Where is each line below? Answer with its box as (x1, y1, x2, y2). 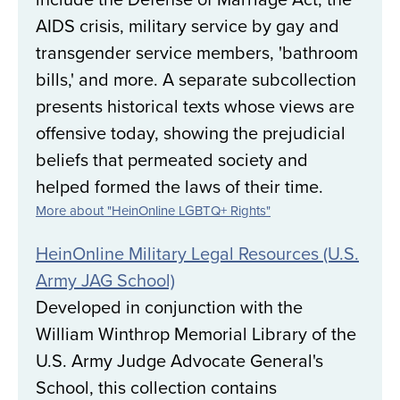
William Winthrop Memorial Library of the (36, 321, 356, 347)
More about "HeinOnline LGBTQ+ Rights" (36, 201, 271, 221)
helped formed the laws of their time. (36, 173, 323, 200)
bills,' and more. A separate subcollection (36, 66, 356, 93)
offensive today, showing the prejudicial (36, 120, 346, 146)
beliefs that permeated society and (36, 146, 308, 173)
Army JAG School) (36, 267, 175, 294)
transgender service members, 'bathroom (36, 39, 358, 66)
